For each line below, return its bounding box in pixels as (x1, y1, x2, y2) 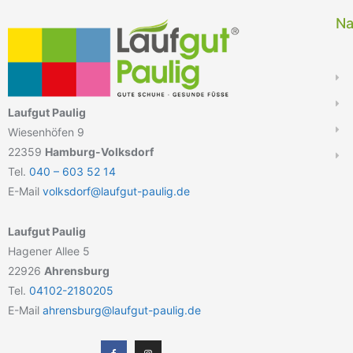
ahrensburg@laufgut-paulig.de (43, 303, 201, 318)
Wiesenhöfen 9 (8, 125, 84, 139)
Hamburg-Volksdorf (45, 145, 154, 159)
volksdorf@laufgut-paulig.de (43, 184, 190, 199)
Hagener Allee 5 (8, 244, 90, 258)
